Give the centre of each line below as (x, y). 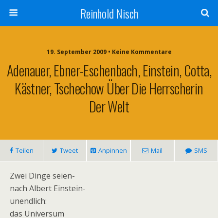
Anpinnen (112, 150)
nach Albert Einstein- (48, 188)
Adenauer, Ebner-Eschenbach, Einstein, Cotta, (109, 70)
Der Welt (109, 106)
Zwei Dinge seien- (42, 176)
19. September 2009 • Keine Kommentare (109, 52)
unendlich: (28, 201)
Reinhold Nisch (109, 13)
